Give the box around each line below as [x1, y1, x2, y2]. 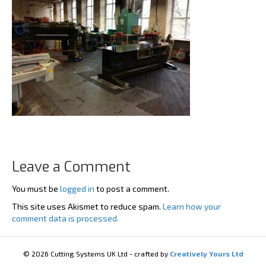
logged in [60, 183, 94, 194]
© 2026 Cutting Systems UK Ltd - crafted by [23, 249, 168, 258]
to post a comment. [94, 183, 169, 194]
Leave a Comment [12, 157, 131, 176]
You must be [12, 183, 60, 194]
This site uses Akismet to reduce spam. [12, 201, 163, 211]
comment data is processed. [12, 213, 119, 223]
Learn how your [163, 201, 221, 211]
